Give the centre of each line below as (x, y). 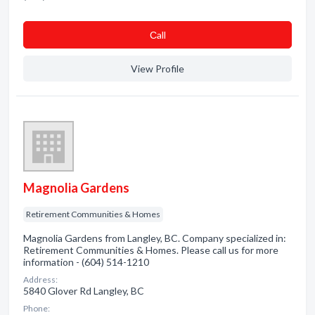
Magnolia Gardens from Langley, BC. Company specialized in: (155, 238)
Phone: (37, 308)
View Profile (157, 69)
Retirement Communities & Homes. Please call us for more (151, 250)
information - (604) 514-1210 (86, 262)
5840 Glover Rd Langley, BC (84, 291)
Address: (40, 279)
